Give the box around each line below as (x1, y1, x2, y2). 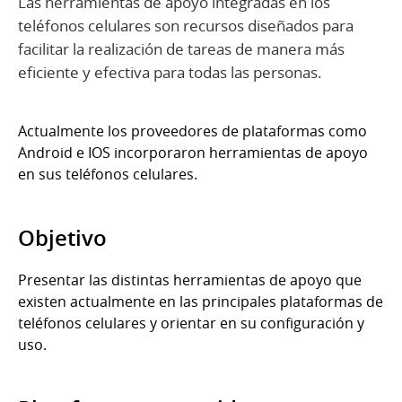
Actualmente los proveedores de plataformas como (18, 121, 367, 142)
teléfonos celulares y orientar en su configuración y (18, 313, 364, 334)
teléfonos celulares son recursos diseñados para (18, 15, 354, 37)
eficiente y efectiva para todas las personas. (18, 62, 322, 83)
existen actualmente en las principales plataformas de (18, 292, 383, 312)
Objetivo (18, 223, 107, 253)
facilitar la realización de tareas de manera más (18, 39, 345, 60)
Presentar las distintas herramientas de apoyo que (18, 270, 362, 291)
